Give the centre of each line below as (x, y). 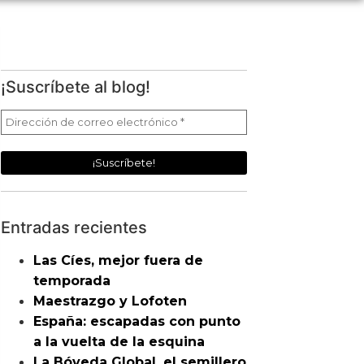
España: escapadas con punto (137, 321)
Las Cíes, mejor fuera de (119, 260)
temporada (72, 281)
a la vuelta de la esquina (119, 342)
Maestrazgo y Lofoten (110, 301)
